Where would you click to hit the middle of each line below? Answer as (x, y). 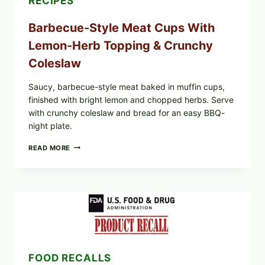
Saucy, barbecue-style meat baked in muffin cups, (127, 87)
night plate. (50, 126)
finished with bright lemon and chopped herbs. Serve (131, 100)
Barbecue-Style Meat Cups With (122, 28)
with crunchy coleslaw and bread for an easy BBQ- (127, 113)
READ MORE (50, 148)
